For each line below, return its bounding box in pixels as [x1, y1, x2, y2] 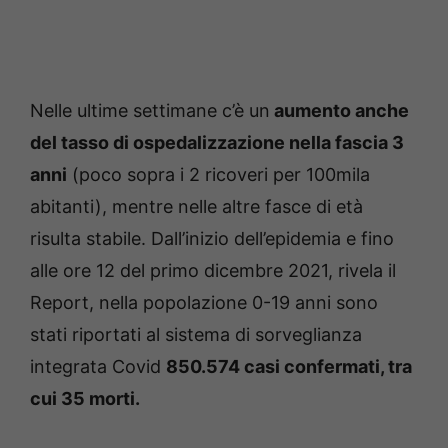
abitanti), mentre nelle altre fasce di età [30, 196, 363, 218]
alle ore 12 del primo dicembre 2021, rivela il [30, 260, 396, 282]
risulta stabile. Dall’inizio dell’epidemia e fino [30, 228, 394, 250]
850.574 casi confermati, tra [166, 356, 412, 378]
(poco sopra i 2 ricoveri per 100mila [67, 164, 370, 186]
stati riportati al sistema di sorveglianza [30, 324, 362, 346]
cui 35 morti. [30, 388, 140, 410]
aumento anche [270, 100, 409, 122]
